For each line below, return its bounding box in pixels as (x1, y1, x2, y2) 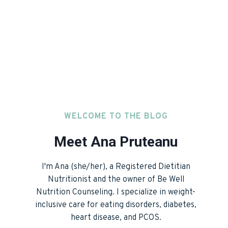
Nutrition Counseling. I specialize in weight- (36, 187, 196, 197)
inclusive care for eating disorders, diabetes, (35, 199, 197, 210)
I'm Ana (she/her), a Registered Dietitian (41, 161, 190, 172)
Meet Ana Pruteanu (54, 133, 178, 150)
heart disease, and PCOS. (70, 212, 161, 223)
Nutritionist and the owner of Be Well (47, 174, 184, 185)
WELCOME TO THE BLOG (64, 111, 168, 122)
